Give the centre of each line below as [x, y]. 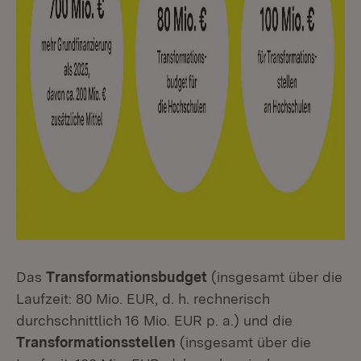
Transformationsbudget [127, 277]
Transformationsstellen [96, 342]
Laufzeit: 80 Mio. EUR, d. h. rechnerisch [143, 299]
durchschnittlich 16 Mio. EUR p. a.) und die [154, 320]
